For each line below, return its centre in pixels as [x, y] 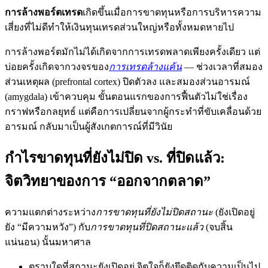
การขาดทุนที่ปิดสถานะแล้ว [147, 227]
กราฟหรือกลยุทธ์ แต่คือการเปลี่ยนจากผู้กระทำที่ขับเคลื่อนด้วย [133, 112]
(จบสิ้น [218, 227]
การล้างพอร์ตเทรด [44, 13]
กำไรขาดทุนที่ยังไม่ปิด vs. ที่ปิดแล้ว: [115, 158]
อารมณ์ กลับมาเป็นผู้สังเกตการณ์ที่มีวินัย [89, 127]
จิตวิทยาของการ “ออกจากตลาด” [108, 182]
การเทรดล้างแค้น [145, 67]
